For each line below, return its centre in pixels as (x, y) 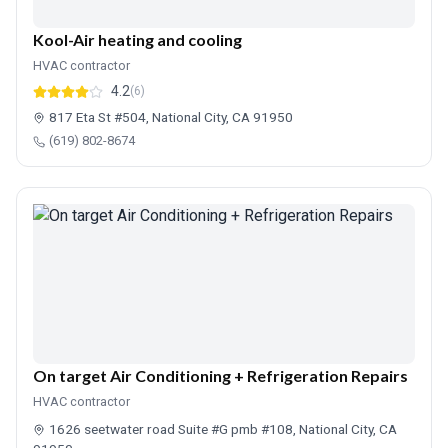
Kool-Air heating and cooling (137, 39)
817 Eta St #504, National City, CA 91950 (171, 117)
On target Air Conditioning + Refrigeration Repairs (220, 375)
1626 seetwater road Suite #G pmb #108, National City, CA (223, 429)
